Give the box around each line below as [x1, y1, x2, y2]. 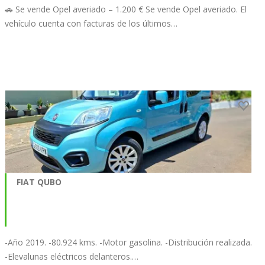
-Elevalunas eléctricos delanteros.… [5, 250, 138, 262]
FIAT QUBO [17, 176, 62, 188]
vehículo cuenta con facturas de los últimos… [5, 18, 177, 30]
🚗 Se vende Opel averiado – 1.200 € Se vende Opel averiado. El [5, 4, 247, 15]
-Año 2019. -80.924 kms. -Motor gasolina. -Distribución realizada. [5, 236, 252, 248]
